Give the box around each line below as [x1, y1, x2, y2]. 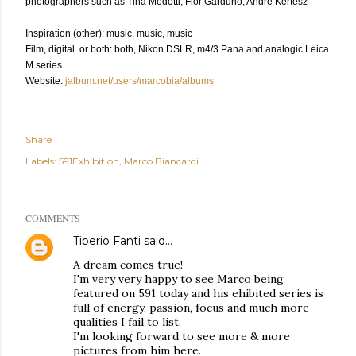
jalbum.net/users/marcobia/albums [63, 75, 214, 87]
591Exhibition [59, 155, 119, 168]
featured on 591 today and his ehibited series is [73, 286, 323, 301]
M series [25, 60, 62, 72]
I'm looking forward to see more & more [73, 329, 290, 344]
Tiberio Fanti [73, 234, 141, 249]
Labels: [25, 155, 56, 168]
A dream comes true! [73, 257, 183, 273]
